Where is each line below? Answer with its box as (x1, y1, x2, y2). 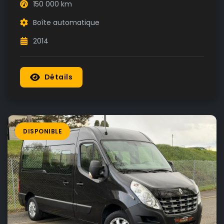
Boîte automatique (33, 17, 99, 27)
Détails (44, 72, 72, 82)
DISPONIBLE (23, 127, 62, 135)
